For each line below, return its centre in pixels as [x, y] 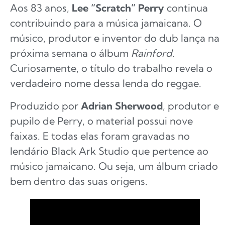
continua [186, 8]
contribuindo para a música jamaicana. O [106, 23]
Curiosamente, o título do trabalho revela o [111, 68]
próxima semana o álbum [71, 53]
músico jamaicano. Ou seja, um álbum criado [114, 166]
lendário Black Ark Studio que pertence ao [109, 151]
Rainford [152, 53]
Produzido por [45, 105]
